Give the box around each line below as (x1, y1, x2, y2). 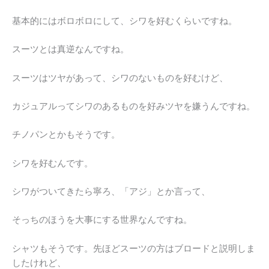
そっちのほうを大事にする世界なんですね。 (12, 214, 192, 226)
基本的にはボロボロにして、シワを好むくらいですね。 (12, 15, 237, 26)
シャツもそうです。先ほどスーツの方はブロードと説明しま (12, 243, 255, 254)
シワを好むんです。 (12, 157, 93, 169)
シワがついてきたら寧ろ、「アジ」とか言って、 (12, 186, 210, 197)
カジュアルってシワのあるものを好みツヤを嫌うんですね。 (12, 100, 255, 112)
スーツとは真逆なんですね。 (12, 44, 129, 55)
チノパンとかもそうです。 (12, 129, 120, 141)
